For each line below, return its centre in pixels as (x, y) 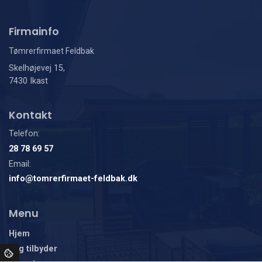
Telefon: (24, 134)
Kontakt (30, 115)
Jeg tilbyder (33, 249)
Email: (20, 164)
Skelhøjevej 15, (37, 68)
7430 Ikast (28, 81)
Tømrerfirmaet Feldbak (51, 51)
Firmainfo (34, 31)
